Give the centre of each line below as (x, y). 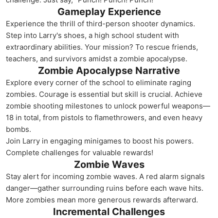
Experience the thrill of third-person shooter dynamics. (100, 24)
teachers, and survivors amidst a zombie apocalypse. (97, 59)
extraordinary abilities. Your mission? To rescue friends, (102, 47)
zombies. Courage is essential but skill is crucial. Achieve (104, 94)
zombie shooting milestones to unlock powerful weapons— (108, 106)
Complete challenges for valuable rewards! (80, 153)
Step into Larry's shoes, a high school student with (92, 35)
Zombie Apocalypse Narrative (109, 71)
